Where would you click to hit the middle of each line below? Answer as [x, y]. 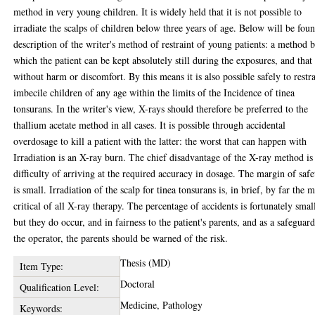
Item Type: [41, 266]
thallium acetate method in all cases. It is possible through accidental [150, 125]
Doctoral [138, 284]
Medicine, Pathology [162, 305]
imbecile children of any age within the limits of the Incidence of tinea [154, 92]
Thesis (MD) [146, 263]
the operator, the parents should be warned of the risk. [121, 238]
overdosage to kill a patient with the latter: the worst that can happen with [160, 141]
